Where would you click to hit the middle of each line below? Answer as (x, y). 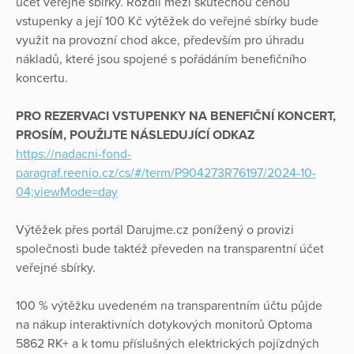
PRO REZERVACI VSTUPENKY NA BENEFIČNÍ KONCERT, (176, 116)
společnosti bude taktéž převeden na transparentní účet (170, 249)
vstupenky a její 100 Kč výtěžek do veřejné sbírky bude (167, 21)
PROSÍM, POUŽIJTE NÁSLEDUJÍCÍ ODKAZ (135, 135)
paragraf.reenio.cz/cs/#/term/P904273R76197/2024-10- (166, 173)
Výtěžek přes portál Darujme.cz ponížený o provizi (155, 230)
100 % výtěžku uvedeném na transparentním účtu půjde (169, 305)
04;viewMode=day (67, 192)
